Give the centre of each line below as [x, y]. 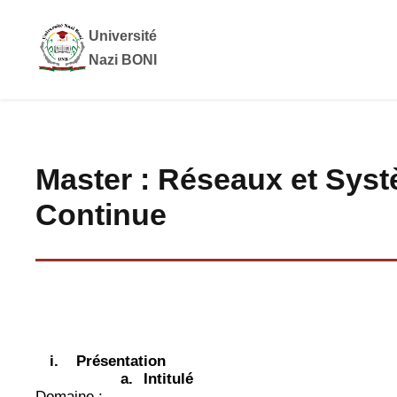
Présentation [121, 362]
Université [123, 36]
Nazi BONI [123, 60]
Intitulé [168, 379]
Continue [101, 215]
